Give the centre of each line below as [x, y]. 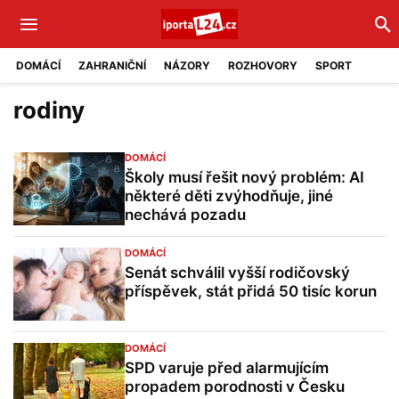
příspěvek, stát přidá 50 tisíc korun [251, 291]
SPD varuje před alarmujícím [227, 368]
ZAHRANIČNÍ [112, 65]
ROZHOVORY [263, 65]
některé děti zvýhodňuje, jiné [229, 196]
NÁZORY [187, 65]
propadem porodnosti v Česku [235, 387]
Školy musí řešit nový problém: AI [244, 177]
